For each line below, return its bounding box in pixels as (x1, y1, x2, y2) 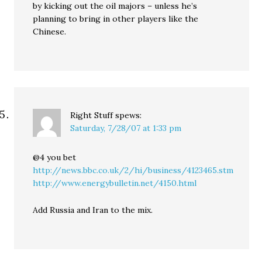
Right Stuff (70, 110, 113, 120)
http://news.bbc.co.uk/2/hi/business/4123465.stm (33, 165, 234, 175)
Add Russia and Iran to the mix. (33, 205, 153, 215)
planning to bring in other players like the (33, 13, 199, 24)
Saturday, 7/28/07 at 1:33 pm (70, 123, 182, 133)
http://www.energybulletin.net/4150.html (33, 178, 197, 188)
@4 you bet (33, 152, 77, 163)
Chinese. (33, 26, 67, 37)
